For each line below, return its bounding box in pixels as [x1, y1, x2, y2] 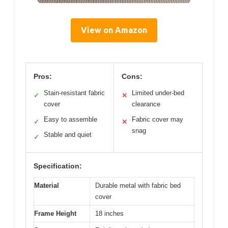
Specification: [34, 162, 82, 170]
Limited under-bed [132, 89, 184, 97]
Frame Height [34, 210, 76, 218]
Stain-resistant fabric [44, 89, 105, 97]
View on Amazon [81, 25, 147, 35]
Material [34, 182, 59, 190]
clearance [132, 100, 160, 108]
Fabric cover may [132, 116, 183, 124]
